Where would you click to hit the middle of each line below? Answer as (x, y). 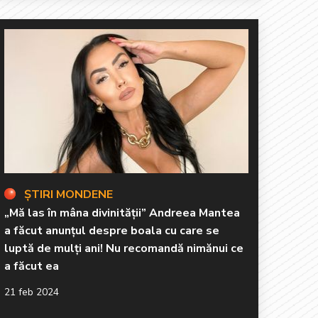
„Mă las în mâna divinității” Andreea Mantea (122, 213)
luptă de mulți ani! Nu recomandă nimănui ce (124, 248)
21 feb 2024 (32, 292)
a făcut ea (32, 266)
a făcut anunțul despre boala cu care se (112, 230)
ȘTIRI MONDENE (68, 194)
